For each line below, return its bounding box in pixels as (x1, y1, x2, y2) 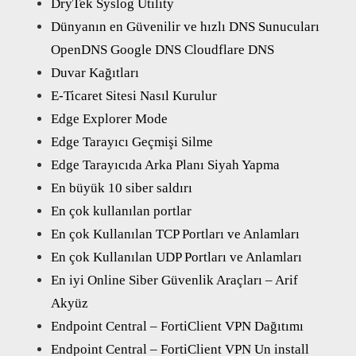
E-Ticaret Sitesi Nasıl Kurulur (51, 87, 217, 103)
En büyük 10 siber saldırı (51, 180, 192, 195)
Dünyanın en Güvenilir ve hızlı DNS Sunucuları (51, 18, 319, 34)
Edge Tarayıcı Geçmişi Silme (51, 133, 213, 149)
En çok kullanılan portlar (51, 203, 192, 219)
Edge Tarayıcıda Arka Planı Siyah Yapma (51, 157, 280, 172)
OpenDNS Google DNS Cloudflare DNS (51, 41, 274, 57)
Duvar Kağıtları (51, 64, 139, 80)
